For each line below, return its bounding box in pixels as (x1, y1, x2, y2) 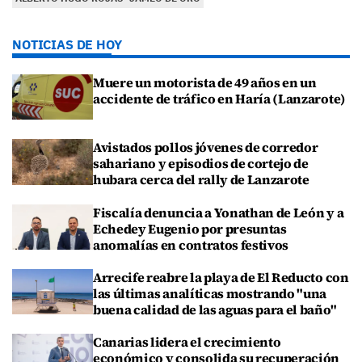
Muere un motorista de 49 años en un (93, 74, 317, 92)
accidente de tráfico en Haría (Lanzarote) (93, 90, 346, 108)
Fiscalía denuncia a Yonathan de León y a (93, 203, 344, 221)
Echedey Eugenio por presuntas (93, 219, 287, 238)
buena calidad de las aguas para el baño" (93, 300, 337, 318)
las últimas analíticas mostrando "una (93, 284, 327, 302)
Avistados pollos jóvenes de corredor (93, 138, 318, 157)
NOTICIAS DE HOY (12, 36, 122, 53)
